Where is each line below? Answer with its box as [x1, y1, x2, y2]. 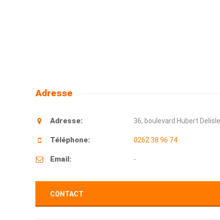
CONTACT [50, 190, 83, 198]
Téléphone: [50, 136, 90, 144]
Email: [50, 155, 71, 164]
